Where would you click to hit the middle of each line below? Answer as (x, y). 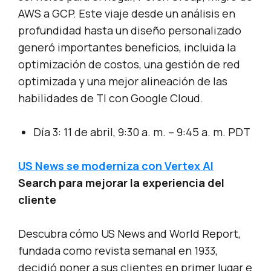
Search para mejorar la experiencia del (121, 183)
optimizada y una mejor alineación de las (123, 81)
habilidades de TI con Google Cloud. (111, 98)
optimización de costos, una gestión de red (129, 64)
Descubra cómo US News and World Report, (129, 234)
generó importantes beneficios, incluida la (127, 47)
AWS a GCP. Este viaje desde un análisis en (127, 14)
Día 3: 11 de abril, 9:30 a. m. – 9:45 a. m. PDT (142, 132)
